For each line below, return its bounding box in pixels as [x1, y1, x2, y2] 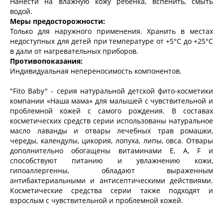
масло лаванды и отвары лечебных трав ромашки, [10, 126, 213, 136]
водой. [10, 6, 32, 16]
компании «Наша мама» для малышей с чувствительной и [10, 96, 213, 106]
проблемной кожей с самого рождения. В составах [10, 106, 213, 116]
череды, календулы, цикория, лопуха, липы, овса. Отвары [10, 136, 213, 146]
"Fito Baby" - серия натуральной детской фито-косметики [10, 86, 213, 96]
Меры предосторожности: [10, 16, 105, 26]
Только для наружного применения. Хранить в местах [10, 26, 213, 36]
